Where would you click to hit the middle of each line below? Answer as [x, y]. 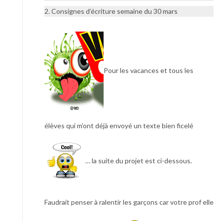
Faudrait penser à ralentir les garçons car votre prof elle [129, 202]
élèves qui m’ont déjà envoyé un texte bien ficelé [119, 125]
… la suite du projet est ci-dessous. [139, 160]
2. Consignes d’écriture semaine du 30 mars [111, 11]
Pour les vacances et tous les [148, 70]
